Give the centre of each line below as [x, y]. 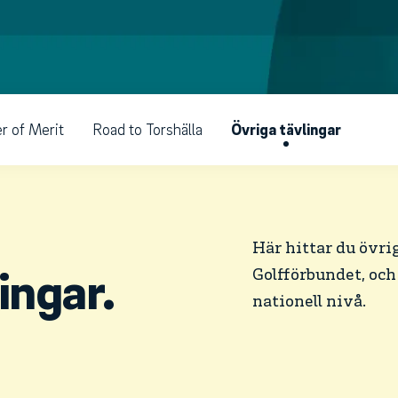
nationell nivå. [309, 302]
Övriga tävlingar [286, 129]
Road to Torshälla [147, 129]
